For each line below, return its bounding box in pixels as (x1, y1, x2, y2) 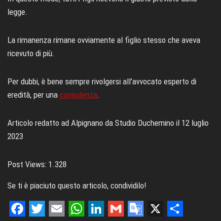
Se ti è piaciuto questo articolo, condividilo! (7, 180, 147, 190)
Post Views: (7, 159, 46, 169)
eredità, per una (7, 89, 60, 100)
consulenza (60, 89, 97, 100)
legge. (7, 6, 28, 17)
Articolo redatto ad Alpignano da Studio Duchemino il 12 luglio (7, 117, 209, 128)
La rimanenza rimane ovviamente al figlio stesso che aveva (7, 35, 200, 45)
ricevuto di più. (7, 48, 55, 58)
